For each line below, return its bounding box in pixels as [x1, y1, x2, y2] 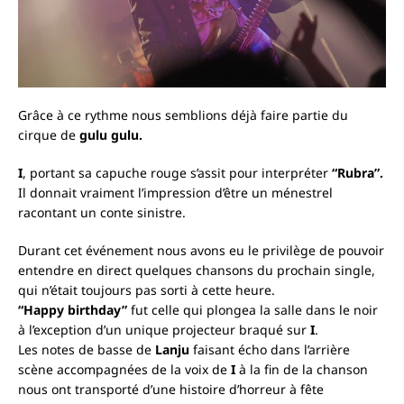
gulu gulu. [79, 126, 142, 144]
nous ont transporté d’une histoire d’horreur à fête [18, 381, 324, 399]
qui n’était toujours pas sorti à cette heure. [18, 281, 275, 299]
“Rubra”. [332, 164, 383, 182]
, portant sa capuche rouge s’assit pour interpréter [23, 164, 332, 182]
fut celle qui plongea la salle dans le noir [131, 301, 378, 319]
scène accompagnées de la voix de [18, 361, 227, 379]
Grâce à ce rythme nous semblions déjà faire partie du [18, 106, 348, 124]
